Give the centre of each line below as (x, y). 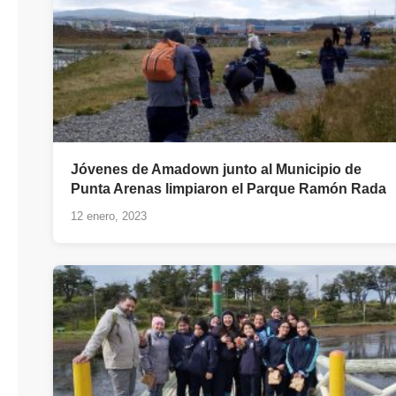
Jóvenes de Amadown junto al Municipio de (216, 170)
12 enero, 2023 (109, 217)
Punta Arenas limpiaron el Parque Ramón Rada (228, 189)
